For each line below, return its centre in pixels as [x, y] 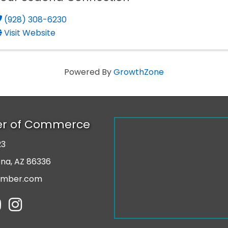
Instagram [29, 203]
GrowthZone [139, 72]
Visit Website [30, 33]
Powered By [89, 72]
